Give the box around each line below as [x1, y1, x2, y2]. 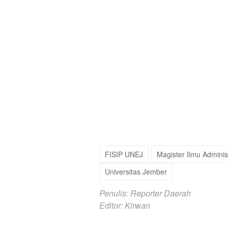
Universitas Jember [105, 166, 167, 177]
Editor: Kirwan [99, 199, 150, 212]
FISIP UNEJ [105, 149, 143, 160]
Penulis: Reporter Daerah [99, 187, 191, 199]
